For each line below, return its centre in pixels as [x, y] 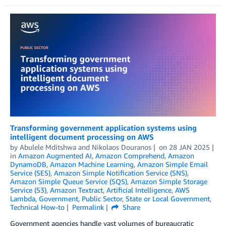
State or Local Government [168, 198]
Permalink [88, 207]
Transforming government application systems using [103, 127]
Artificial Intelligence [139, 190]
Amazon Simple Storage [169, 181]
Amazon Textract [76, 190]
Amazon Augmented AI [55, 155]
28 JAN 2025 [189, 147]
